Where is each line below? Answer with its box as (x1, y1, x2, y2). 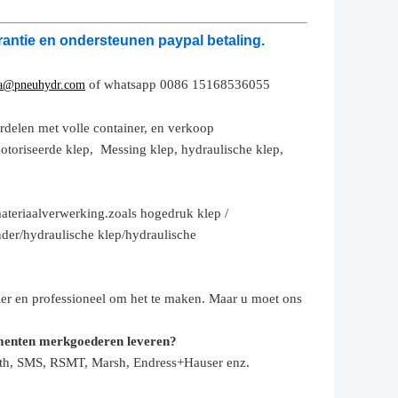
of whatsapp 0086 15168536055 (89, 77, 270, 92)
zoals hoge (108, 206, 168, 221)
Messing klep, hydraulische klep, (100, 142, 283, 157)
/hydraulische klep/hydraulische (20, 227, 196, 243)
